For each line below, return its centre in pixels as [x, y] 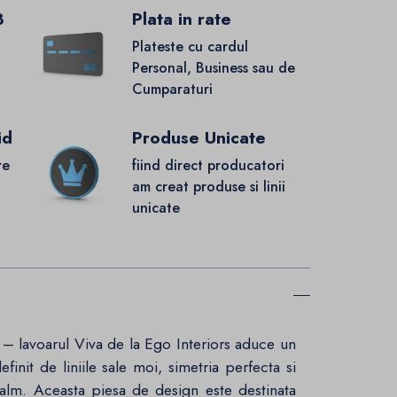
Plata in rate [181, 19]
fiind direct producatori [208, 166]
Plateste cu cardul [190, 47]
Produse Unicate [198, 138]
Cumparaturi [172, 90]
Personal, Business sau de [213, 68]
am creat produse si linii [208, 187]
